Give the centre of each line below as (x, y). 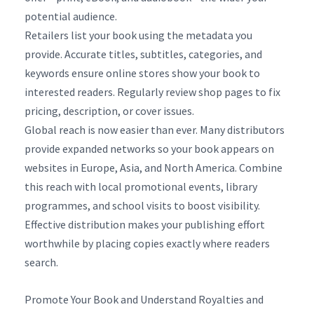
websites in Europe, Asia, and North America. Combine (153, 167)
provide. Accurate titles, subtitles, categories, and (143, 54)
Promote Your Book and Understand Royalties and (144, 299)
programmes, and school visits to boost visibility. (142, 205)
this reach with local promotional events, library (141, 186)
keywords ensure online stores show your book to (142, 73)
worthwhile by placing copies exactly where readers (147, 243)
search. (41, 262)
